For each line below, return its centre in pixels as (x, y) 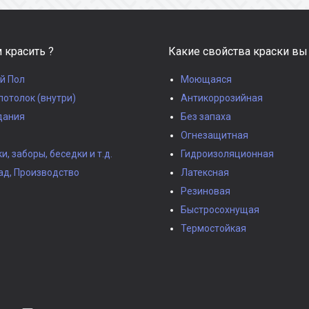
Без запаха (206, 116)
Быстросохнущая (220, 209)
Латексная (205, 172)
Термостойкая (213, 228)
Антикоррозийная (222, 98)
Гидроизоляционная (227, 153)
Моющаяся (206, 79)
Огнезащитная (215, 135)
